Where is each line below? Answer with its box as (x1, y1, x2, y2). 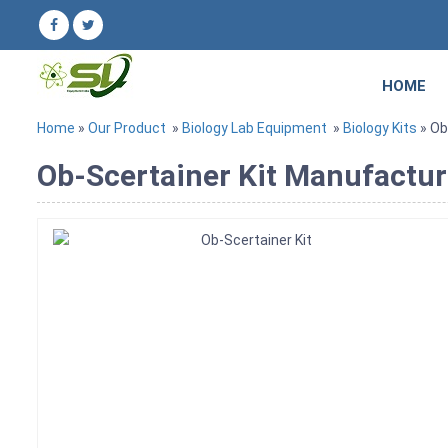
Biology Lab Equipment (182, 120, 327, 136)
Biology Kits (343, 120, 417, 136)
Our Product (88, 120, 166, 136)
